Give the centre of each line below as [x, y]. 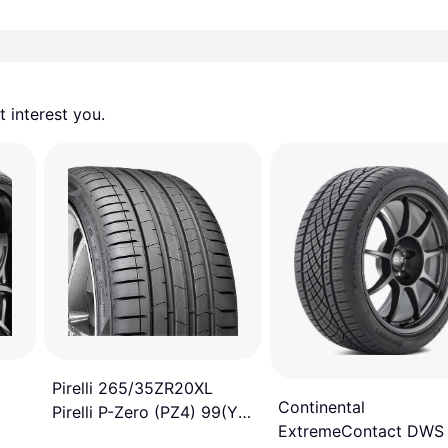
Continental [321, 407]
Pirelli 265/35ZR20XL [132, 388]
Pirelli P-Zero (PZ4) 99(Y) [148, 412]
